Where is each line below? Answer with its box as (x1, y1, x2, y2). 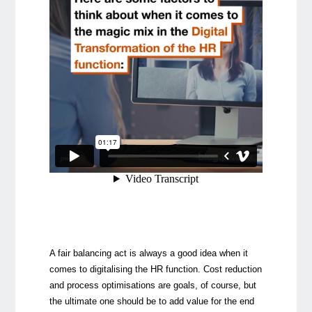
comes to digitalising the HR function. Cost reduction (49, 263, 262, 274)
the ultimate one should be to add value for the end (49, 295, 254, 306)
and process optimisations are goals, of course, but (49, 279, 256, 290)
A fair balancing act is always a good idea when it (49, 247, 248, 258)
